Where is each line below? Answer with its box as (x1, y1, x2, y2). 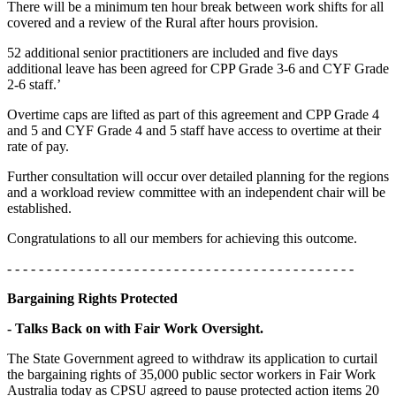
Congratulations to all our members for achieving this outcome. (7, 230, 357, 246)
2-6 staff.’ (7, 76, 61, 92)
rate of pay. (7, 138, 69, 154)
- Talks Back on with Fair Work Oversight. (7, 320, 263, 336)
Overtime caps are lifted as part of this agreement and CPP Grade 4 (7, 106, 379, 122)
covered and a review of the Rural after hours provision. (7, 14, 318, 30)
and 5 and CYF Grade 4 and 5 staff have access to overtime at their (7, 122, 381, 138)
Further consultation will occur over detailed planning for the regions (7, 168, 389, 184)
